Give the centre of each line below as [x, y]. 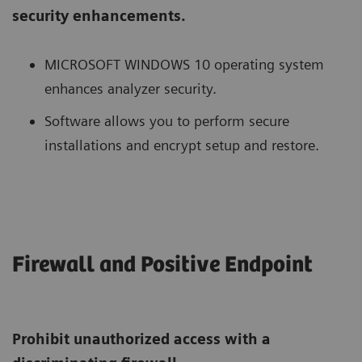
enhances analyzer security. [130, 89]
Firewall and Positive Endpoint [162, 265]
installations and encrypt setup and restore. [182, 145]
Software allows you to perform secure [167, 121]
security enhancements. [99, 16]
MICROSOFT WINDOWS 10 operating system [184, 65]
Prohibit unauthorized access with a [141, 339]
